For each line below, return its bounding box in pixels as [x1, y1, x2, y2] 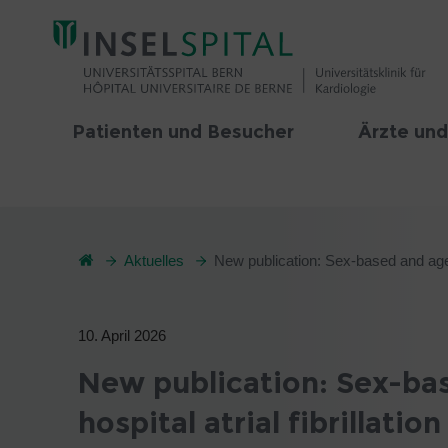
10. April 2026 [78, 327, 166, 344]
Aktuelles [124, 252, 184, 269]
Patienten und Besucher [72, 121, 294, 143]
